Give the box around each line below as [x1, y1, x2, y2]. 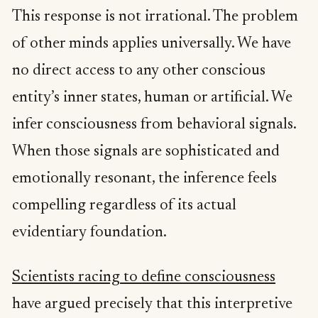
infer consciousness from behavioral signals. [12, 116, 296, 133]
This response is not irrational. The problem [12, 9, 298, 25]
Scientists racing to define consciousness [12, 270, 275, 286]
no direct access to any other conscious [12, 62, 265, 79]
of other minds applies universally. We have [12, 35, 291, 52]
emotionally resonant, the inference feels [12, 170, 277, 187]
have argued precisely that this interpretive [12, 297, 292, 313]
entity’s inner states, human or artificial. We [12, 89, 292, 106]
